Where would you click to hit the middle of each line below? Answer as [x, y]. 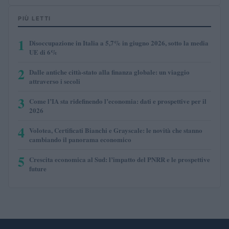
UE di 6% [43, 52]
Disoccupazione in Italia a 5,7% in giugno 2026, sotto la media [119, 42]
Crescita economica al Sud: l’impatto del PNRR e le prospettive [120, 159]
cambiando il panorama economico [80, 139]
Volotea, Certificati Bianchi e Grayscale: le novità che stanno [116, 130]
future [38, 168]
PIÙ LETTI [35, 18]
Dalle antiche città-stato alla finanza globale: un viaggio [109, 72]
